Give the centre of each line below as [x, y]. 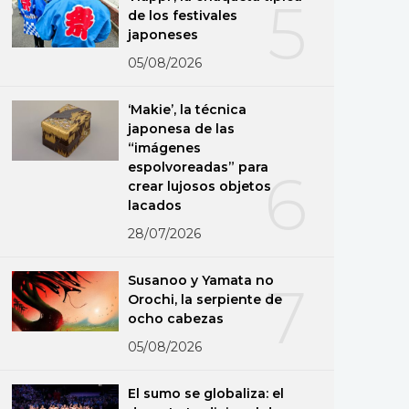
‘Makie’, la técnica [188, 109]
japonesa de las [182, 128]
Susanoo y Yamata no [201, 280]
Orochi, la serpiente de [205, 299]
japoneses [163, 34]
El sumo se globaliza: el [206, 393]
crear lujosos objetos [200, 186]
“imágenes [165, 147]
